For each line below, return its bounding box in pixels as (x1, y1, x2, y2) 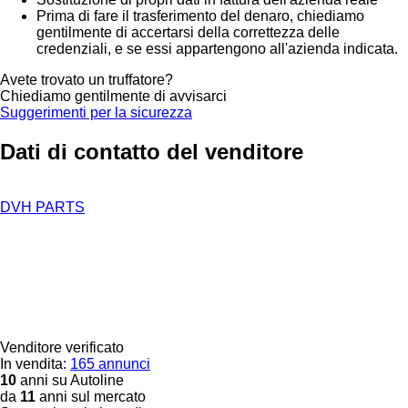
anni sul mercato (36, 388, 146, 404)
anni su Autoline (16, 372, 124, 388)
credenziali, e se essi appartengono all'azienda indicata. (36, 40, 398, 56)
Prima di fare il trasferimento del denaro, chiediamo (36, 7, 364, 24)
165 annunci (70, 355, 150, 372)
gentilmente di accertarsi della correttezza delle (36, 24, 340, 40)
